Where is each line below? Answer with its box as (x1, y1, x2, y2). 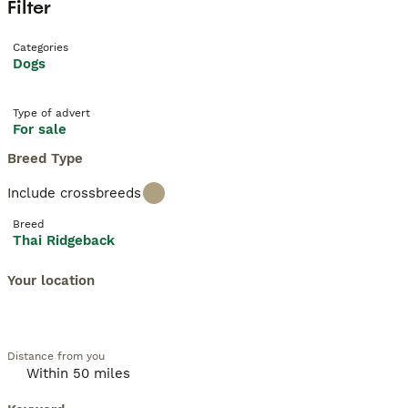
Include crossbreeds (7, 185, 141, 201)
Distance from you (7, 350, 105, 362)
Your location (7, 272, 95, 289)
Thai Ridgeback (13, 232, 115, 249)
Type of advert (13, 107, 90, 119)
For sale (13, 121, 66, 138)
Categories (13, 41, 68, 54)
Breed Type (7, 150, 83, 167)
